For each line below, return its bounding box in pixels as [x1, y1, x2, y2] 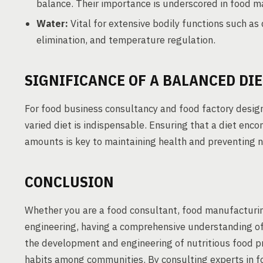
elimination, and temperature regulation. [36, 33, 215, 46]
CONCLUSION [25, 171, 114, 191]
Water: [36, 17, 68, 30]
